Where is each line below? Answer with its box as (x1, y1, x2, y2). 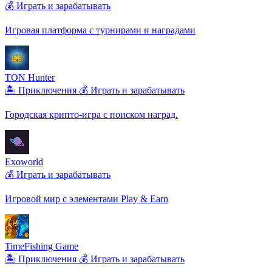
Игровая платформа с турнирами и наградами (5, 24, 195, 35)
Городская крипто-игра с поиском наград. (5, 109, 178, 120)
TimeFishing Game (5, 240, 78, 251)
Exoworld (5, 156, 43, 167)
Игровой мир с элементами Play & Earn (5, 193, 168, 204)
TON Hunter (5, 72, 55, 83)
